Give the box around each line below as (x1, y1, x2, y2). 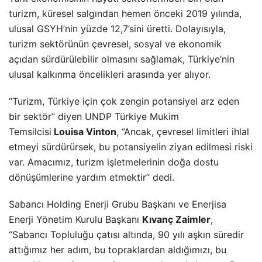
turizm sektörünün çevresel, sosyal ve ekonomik (9, 37, 222, 50)
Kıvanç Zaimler (142, 213, 211, 225)
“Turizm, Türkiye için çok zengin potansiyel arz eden (9, 95, 239, 107)
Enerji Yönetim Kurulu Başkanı (9, 213, 142, 225)
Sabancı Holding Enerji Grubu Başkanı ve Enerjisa (9, 198, 226, 210)
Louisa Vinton (51, 125, 116, 137)
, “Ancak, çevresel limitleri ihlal (116, 125, 249, 137)
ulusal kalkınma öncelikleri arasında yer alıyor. (9, 68, 211, 80)
